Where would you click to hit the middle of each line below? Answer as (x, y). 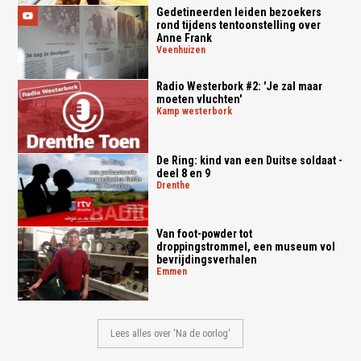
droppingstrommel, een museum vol (245, 247)
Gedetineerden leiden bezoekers (239, 12)
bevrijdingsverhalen (206, 260)
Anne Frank (184, 38)
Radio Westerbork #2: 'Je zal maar (239, 86)
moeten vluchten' (199, 99)
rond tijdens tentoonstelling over (238, 25)
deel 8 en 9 (183, 173)
